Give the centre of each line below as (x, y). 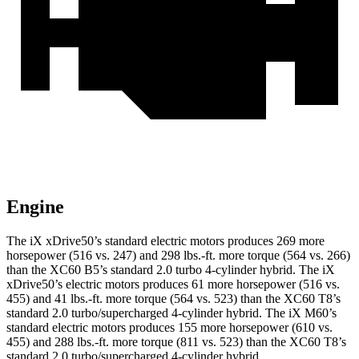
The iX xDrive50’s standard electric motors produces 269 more (165, 241)
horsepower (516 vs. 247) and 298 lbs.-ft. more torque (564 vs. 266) (178, 256)
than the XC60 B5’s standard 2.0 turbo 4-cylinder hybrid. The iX (171, 270)
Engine (35, 207)
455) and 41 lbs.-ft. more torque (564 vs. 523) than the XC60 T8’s (173, 299)
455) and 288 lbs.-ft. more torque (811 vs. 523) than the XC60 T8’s (176, 342)
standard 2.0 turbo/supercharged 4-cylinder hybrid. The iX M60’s (171, 313)
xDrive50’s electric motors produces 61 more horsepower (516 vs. (173, 284)
